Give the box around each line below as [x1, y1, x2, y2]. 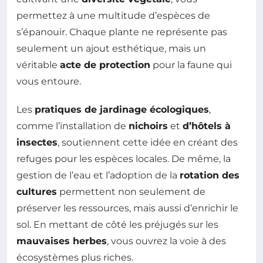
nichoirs [129, 120, 168, 132]
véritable [16, 59, 60, 71]
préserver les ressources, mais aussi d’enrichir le [16, 203, 238, 214]
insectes [16, 137, 58, 149]
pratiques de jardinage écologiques [35, 104, 209, 116]
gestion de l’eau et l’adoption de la [16, 170, 180, 181]
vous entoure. [16, 76, 81, 87]
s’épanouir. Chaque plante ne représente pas [16, 26, 227, 38]
